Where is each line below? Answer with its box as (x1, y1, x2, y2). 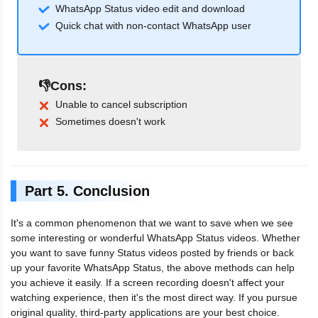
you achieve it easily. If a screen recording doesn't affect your (11, 277, 285, 289)
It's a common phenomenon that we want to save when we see (11, 217, 293, 229)
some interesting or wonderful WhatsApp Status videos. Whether (11, 232, 300, 244)
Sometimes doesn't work (55, 116, 165, 128)
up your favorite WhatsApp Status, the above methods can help (11, 262, 295, 274)
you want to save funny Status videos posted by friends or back (11, 247, 294, 259)
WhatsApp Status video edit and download (55, 3, 245, 15)
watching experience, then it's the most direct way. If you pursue (11, 292, 297, 304)
